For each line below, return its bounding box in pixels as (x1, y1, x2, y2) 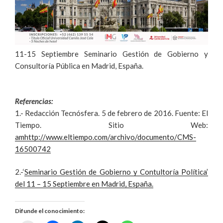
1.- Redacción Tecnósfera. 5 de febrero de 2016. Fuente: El (15, 108, 208, 117)
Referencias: (15, 96, 53, 106)
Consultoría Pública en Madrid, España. (15, 61, 143, 71)
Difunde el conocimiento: (15, 207, 85, 215)
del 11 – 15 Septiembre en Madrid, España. (15, 179, 153, 189)
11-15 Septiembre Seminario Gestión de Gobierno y (15, 49, 208, 59)
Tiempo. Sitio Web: (15, 120, 208, 129)
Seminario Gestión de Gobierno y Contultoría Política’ (24, 167, 208, 177)
